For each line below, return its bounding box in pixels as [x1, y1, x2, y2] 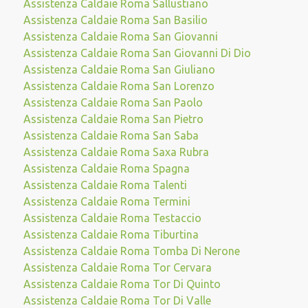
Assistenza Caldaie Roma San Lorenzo [23, 80, 214, 92]
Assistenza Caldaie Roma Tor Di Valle [23, 294, 211, 307]
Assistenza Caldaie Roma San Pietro [23, 113, 203, 125]
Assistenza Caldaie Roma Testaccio [23, 212, 201, 224]
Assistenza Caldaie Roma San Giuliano [23, 63, 215, 76]
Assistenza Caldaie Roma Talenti [23, 179, 187, 191]
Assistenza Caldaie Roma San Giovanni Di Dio [23, 47, 251, 59]
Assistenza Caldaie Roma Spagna [23, 162, 190, 175]
